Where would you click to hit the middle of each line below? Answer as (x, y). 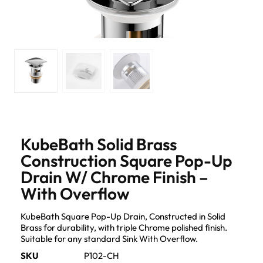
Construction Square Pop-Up (126, 160)
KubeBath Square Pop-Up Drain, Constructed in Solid (123, 216)
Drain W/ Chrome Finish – (114, 177)
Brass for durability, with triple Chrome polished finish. (124, 227)
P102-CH (102, 255)
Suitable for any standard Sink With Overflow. (109, 238)
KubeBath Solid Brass (99, 144)
